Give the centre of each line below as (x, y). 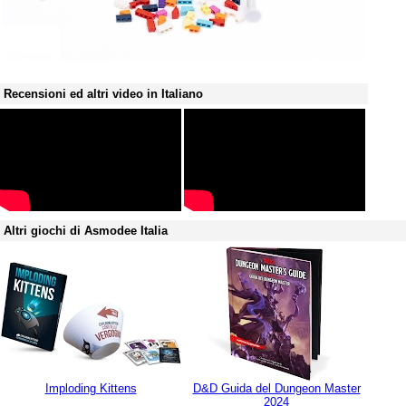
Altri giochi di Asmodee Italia (86, 231)
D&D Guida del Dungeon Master (276, 388)
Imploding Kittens (91, 388)
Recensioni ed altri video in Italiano (103, 94)
